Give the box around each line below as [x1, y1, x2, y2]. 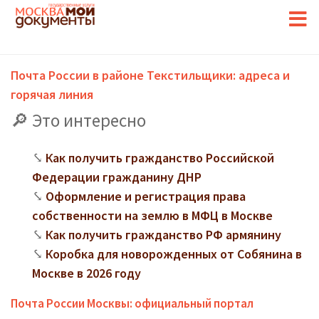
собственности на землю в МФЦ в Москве [32, 207, 273, 224]
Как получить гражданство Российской [46, 150, 274, 166]
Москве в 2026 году [32, 265, 141, 281]
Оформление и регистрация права [46, 188, 246, 204]
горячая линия [11, 86, 93, 103]
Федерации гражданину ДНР [32, 169, 202, 185]
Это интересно [32, 109, 146, 132]
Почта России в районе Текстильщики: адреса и [11, 67, 290, 83]
